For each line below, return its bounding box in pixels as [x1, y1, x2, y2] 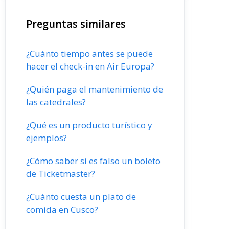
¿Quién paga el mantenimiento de [26, 83, 163, 95]
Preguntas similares [26, 17, 126, 31]
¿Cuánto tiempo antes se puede [26, 48, 153, 59]
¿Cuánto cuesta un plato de [26, 191, 136, 202]
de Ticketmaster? [26, 168, 95, 179]
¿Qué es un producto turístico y [26, 119, 152, 131]
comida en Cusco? [26, 203, 98, 215]
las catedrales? [26, 96, 86, 108]
